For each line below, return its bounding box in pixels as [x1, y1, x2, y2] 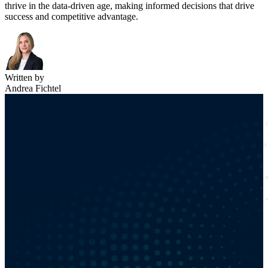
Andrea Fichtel [5, 83, 61, 93]
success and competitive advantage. [5, 11, 141, 22]
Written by [5, 72, 44, 83]
